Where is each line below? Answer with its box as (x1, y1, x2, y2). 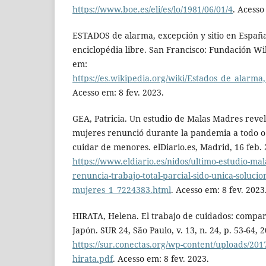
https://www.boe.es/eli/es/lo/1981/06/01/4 (72, 4, 233, 15)
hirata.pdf (72, 253, 113, 265)
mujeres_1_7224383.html (72, 184, 171, 196)
